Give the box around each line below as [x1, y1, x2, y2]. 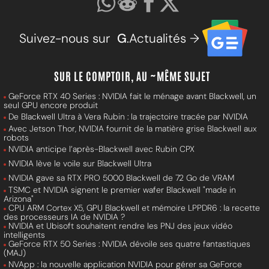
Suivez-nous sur [19, 29, 117, 46]
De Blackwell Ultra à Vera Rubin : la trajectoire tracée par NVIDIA [8, 111, 248, 122]
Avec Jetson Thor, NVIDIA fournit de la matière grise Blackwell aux [8, 123, 256, 134]
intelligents [4, 229, 45, 241]
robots [4, 132, 29, 144]
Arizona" [4, 193, 34, 205]
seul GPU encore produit [4, 100, 98, 111]
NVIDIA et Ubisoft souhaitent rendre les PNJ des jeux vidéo [8, 220, 232, 232]
